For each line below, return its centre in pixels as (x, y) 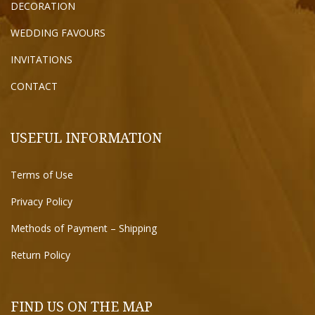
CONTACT (34, 86)
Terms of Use (42, 175)
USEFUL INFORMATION (86, 138)
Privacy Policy (41, 201)
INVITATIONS (41, 59)
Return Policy (40, 255)
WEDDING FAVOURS (58, 33)
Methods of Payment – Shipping (84, 228)
